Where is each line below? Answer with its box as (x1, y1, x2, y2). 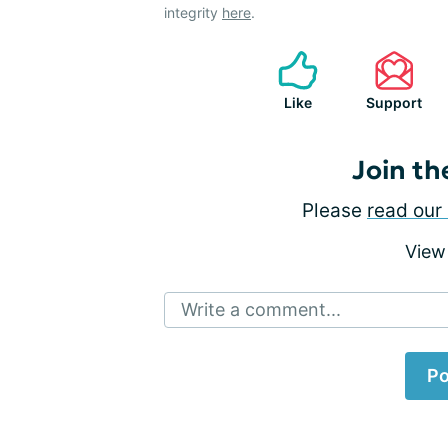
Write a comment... (181, 299, 341, 320)
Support (366, 94, 422, 111)
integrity (164, 4, 222, 21)
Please (302, 199, 367, 222)
